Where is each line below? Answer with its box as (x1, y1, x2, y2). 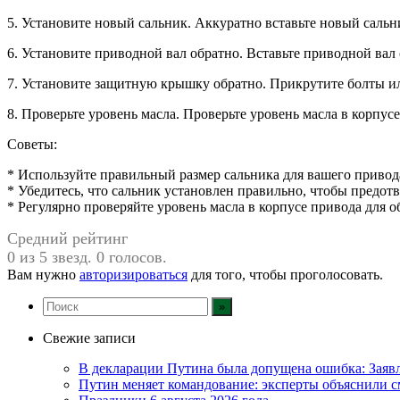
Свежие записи (43, 329, 136, 346)
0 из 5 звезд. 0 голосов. (7, 247, 167, 266)
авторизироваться (79, 266, 187, 282)
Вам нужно (7, 266, 79, 282)
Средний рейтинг (7, 229, 128, 247)
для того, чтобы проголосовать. (187, 266, 383, 282)
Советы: (7, 136, 57, 152)
